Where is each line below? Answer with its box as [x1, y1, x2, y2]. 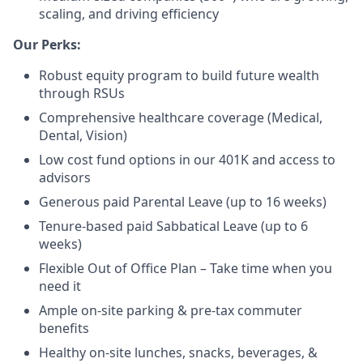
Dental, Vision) [39, 126, 127, 144]
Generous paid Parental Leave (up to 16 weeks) [39, 193, 327, 211]
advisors [39, 169, 91, 186]
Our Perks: [13, 36, 81, 53]
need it [39, 277, 81, 295]
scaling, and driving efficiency [39, 5, 219, 23]
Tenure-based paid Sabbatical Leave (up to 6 [39, 217, 308, 235]
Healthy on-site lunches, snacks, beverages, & [39, 344, 318, 361]
